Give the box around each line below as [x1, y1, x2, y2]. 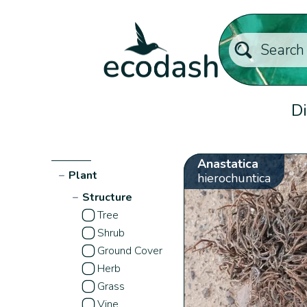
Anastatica [197, 155, 258, 172]
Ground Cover [97, 243, 163, 258]
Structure [82, 189, 133, 205]
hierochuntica [197, 169, 271, 186]
